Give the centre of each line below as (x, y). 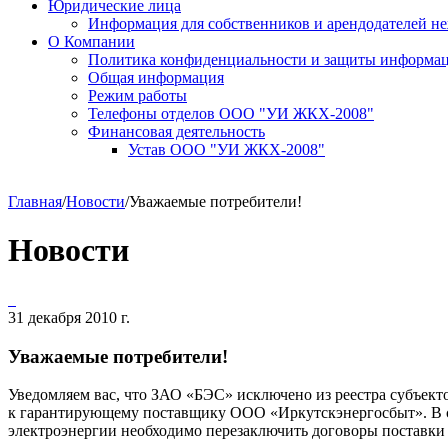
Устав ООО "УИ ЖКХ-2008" (226, 149)
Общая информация (156, 77)
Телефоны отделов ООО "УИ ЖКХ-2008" (231, 113)
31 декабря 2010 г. (69, 317)
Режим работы (137, 95)
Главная (35, 201)
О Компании (91, 41)
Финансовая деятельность (176, 131)
